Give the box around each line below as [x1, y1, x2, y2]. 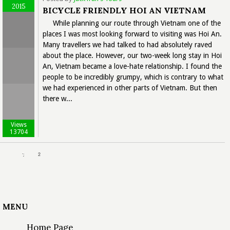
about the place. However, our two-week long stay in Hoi [43, 51, 222, 60]
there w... [43, 94, 72, 103]
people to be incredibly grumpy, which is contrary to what [43, 72, 223, 81]
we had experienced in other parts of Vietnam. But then [43, 83, 217, 92]
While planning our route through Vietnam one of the [53, 18, 221, 27]
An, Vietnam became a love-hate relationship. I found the [43, 62, 222, 70]
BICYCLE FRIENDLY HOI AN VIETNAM [43, 5, 206, 15]
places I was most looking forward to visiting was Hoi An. [43, 29, 222, 38]
